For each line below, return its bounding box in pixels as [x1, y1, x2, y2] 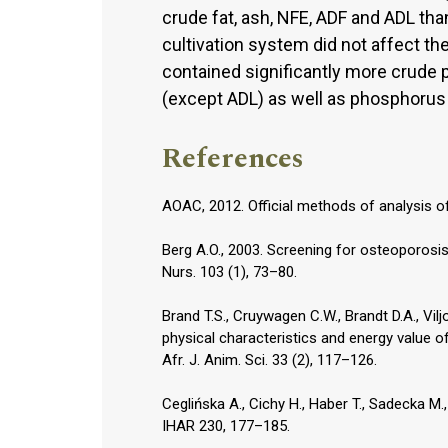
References [162, 136, 304, 180]
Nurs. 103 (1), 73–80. [162, 262, 297, 281]
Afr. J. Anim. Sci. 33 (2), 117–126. [162, 350, 377, 369]
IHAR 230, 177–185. [162, 416, 290, 435]
